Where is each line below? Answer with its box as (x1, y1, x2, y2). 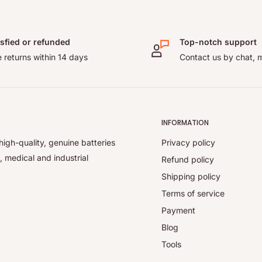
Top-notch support (180, 37, 257, 47)
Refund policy (161, 154, 214, 164)
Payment (161, 205, 195, 215)
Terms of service (161, 188, 225, 198)
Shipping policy (161, 171, 220, 181)
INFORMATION (161, 118, 209, 128)
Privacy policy (161, 137, 215, 147)
